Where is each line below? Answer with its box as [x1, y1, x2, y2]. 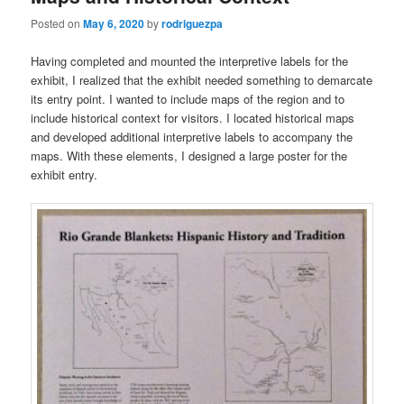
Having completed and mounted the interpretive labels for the [31, 51, 349, 69]
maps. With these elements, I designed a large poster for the [31, 146, 348, 164]
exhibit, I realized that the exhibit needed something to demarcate [31, 70, 373, 88]
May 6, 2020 [83, 15, 145, 32]
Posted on [31, 15, 84, 32]
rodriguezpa [161, 15, 224, 32]
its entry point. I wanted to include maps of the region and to [31, 89, 345, 107]
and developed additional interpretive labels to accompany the [31, 127, 353, 145]
